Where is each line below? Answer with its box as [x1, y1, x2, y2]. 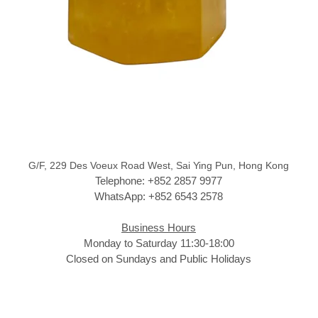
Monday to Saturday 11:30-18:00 [83, 237, 234, 250]
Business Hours [121, 221, 196, 234]
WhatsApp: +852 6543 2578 [94, 190, 223, 203]
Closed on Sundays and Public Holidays [66, 253, 251, 265]
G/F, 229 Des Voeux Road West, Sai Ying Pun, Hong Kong [28, 160, 289, 172]
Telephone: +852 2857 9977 [95, 175, 222, 187]
